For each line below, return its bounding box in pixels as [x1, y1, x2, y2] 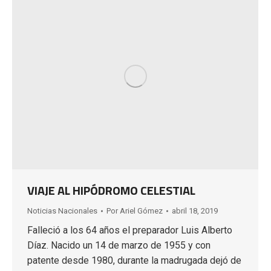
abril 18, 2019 [172, 206, 218, 215]
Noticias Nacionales [27, 206, 97, 215]
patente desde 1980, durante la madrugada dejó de [27, 254, 241, 266]
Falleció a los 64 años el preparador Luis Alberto [27, 224, 232, 236]
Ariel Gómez [120, 206, 163, 215]
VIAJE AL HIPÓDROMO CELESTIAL [27, 180, 195, 200]
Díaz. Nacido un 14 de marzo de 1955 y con [27, 239, 211, 251]
